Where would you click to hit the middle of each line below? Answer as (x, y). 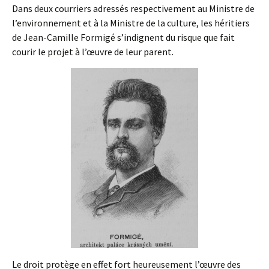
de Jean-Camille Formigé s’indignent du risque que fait (123, 37)
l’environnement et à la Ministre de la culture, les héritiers (131, 23)
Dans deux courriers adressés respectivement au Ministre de (133, 8)
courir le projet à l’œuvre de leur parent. (93, 52)
